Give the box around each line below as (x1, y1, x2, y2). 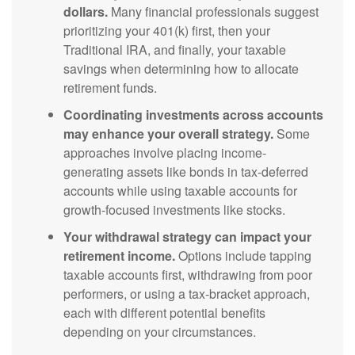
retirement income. (63, 246, 175, 265)
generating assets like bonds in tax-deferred (63, 162, 308, 181)
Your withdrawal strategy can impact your (63, 227, 311, 246)
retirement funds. (63, 78, 157, 97)
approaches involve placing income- (63, 143, 266, 162)
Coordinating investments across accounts (63, 105, 323, 124)
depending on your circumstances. (63, 322, 256, 341)
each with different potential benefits (63, 303, 265, 322)
